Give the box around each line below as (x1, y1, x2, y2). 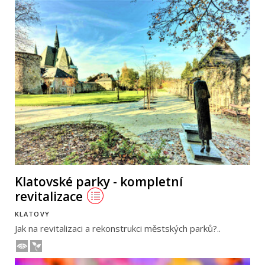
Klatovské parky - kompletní (15, 173, 183, 190)
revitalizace (15, 188, 83, 205)
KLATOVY (15, 209, 50, 219)
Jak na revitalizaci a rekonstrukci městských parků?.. (15, 222, 221, 234)
